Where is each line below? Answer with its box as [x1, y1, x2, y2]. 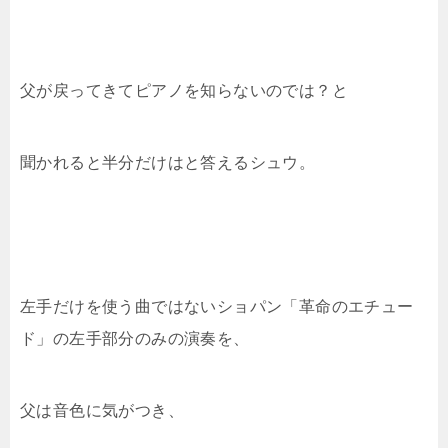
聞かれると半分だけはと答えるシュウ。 [20, 154, 316, 171]
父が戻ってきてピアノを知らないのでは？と [20, 82, 348, 99]
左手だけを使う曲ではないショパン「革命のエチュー [20, 298, 414, 315]
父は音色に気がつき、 [20, 402, 184, 419]
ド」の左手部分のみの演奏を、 [20, 330, 250, 347]
